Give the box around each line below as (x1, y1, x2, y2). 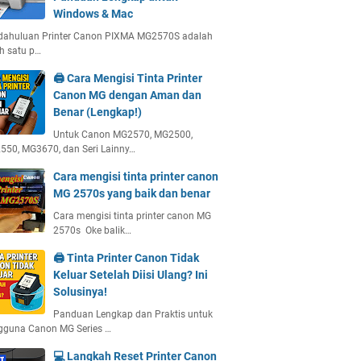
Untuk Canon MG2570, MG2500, (53, 129, 193, 140)
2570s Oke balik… (53, 225, 131, 236)
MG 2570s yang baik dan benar (53, 187, 210, 200)
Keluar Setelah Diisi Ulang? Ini (53, 268, 208, 281)
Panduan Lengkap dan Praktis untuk (53, 309, 213, 320)
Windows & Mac (53, 7, 133, 20)
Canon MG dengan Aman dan (53, 89, 201, 102)
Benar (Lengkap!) (53, 106, 142, 118)
